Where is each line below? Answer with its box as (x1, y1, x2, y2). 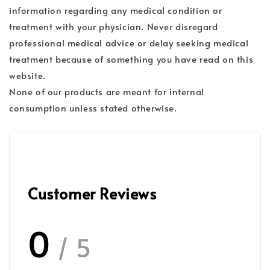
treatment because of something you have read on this (9, 52, 254, 66)
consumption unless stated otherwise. (9, 101, 177, 115)
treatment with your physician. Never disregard (9, 20, 218, 33)
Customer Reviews (28, 183, 157, 204)
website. (9, 69, 49, 82)
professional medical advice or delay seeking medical (9, 36, 249, 49)
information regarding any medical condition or (9, 4, 222, 17)
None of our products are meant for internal (9, 85, 204, 98)
